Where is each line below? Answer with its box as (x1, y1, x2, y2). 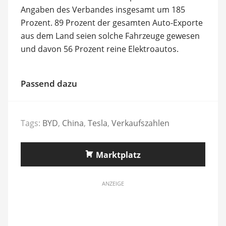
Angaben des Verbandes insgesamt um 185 (20, 4, 185, 15)
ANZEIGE (102, 180, 124, 187)
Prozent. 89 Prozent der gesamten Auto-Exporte (20, 17, 203, 28)
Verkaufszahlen (111, 118, 169, 129)
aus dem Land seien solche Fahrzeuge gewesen (20, 30, 200, 41)
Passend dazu (20, 77, 77, 89)
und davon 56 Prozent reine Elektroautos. (20, 43, 179, 54)
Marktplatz (96, 149, 141, 160)
